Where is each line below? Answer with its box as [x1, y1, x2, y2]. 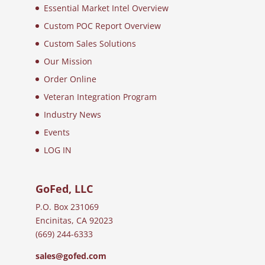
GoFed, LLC [35, 182, 93, 196]
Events [43, 127, 70, 138]
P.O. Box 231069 [35, 201, 99, 213]
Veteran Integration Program [43, 91, 157, 103]
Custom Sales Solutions [43, 38, 136, 50]
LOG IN [43, 144, 72, 156]
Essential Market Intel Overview [43, 2, 169, 14]
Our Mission [43, 56, 92, 67]
